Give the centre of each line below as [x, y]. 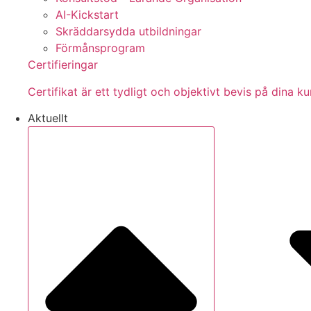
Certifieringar [63, 65]
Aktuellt [48, 118]
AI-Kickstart [87, 15]
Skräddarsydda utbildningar [128, 32]
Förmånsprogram [100, 48]
